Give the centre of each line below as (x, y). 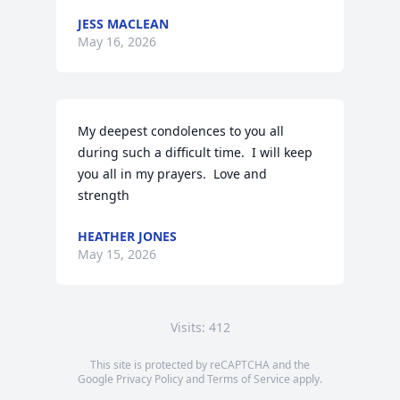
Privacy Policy (150, 379)
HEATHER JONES (128, 236)
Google (97, 379)
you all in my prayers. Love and (173, 174)
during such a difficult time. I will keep (196, 152)
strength (104, 195)
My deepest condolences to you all (181, 131)
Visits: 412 (200, 327)
